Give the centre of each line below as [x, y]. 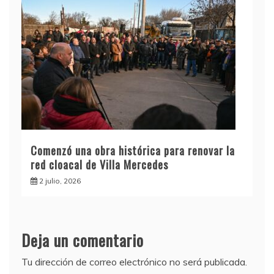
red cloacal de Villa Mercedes [99, 165]
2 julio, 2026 [60, 181]
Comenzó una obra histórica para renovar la [133, 151]
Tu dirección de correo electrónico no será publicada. [134, 262]
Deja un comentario [83, 240]
